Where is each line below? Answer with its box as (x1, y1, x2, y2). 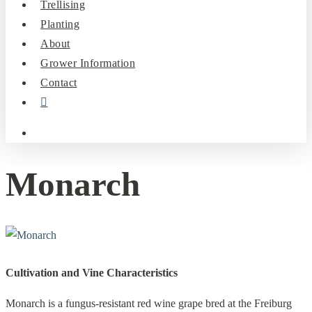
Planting (40, 18, 79, 30)
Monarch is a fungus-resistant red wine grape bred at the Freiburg (6, 297, 292, 310)
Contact (40, 77, 77, 88)
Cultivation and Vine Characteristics (6, 267, 178, 279)
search (33, 126, 61, 138)
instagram (40, 93, 86, 105)
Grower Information (40, 57, 135, 69)
